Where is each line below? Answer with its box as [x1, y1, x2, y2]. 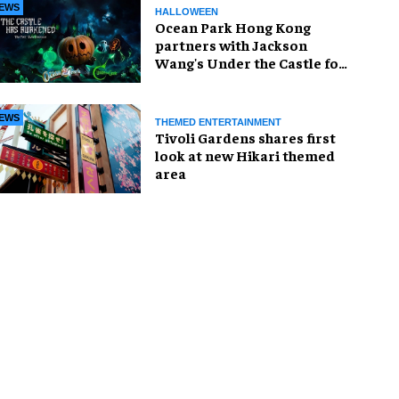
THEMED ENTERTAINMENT [155, 116, 281, 127]
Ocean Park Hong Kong [155, 17, 311, 36]
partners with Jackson [155, 35, 307, 53]
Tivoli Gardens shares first [155, 127, 336, 146]
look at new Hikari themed [155, 145, 335, 164]
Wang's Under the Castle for [155, 53, 346, 71]
